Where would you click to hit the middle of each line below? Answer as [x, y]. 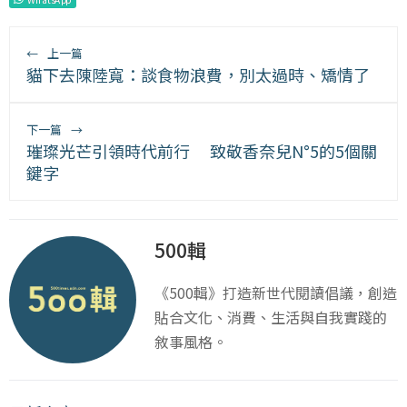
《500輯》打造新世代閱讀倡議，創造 [276, 292]
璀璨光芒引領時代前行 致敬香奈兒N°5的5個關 [202, 150]
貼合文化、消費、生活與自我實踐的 [271, 317]
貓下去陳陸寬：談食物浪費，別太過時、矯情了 [198, 74]
